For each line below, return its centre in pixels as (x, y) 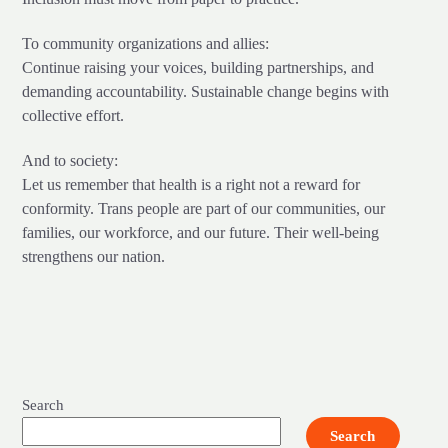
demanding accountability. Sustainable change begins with (206, 91)
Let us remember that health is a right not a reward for (191, 184)
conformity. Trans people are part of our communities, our (204, 208)
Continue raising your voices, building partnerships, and (198, 67)
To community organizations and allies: (146, 43)
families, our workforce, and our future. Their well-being (201, 232)
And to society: (70, 160)
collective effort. (73, 115)
